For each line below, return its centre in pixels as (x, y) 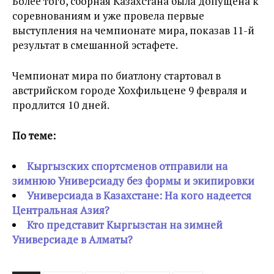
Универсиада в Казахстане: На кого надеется (139, 195)
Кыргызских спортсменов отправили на (127, 166)
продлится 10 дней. (61, 105)
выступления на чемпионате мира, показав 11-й (133, 30)
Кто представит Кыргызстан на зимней (125, 225)
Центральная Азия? (61, 210)
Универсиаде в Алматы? (72, 239)
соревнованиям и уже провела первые (108, 16)
